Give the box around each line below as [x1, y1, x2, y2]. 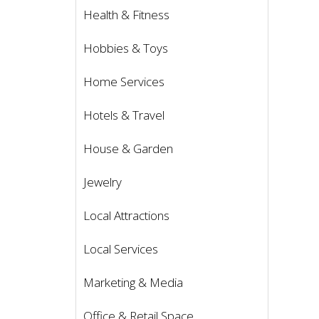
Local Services [83, 241, 158, 258]
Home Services [83, 73, 164, 90]
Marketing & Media [83, 274, 183, 291]
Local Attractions [83, 207, 169, 224]
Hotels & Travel [83, 107, 164, 124]
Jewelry [83, 174, 122, 191]
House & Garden [83, 140, 173, 157]
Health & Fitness [83, 6, 169, 23]
